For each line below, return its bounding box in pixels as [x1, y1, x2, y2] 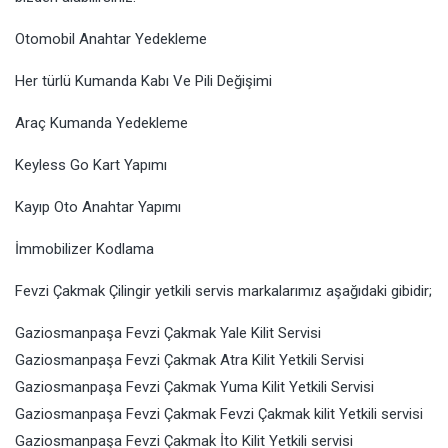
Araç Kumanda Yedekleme [15, 114, 188, 133]
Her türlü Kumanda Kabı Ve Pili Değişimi [15, 72, 272, 91]
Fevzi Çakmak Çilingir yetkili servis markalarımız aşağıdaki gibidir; [15, 282, 432, 301]
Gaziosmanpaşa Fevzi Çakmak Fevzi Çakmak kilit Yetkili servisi [15, 405, 423, 424]
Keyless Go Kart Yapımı [15, 156, 167, 175]
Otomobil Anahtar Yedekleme [15, 30, 207, 49]
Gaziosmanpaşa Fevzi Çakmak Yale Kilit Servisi [15, 324, 321, 343]
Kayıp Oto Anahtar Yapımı [15, 198, 181, 217]
